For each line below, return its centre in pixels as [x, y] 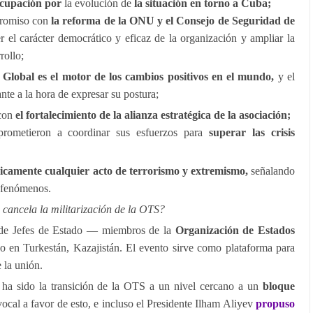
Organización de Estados [235, 230]
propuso [275, 304]
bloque [279, 286]
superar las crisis [249, 132]
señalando [271, 171]
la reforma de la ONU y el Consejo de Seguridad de [173, 21]
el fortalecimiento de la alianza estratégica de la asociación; [152, 115]
